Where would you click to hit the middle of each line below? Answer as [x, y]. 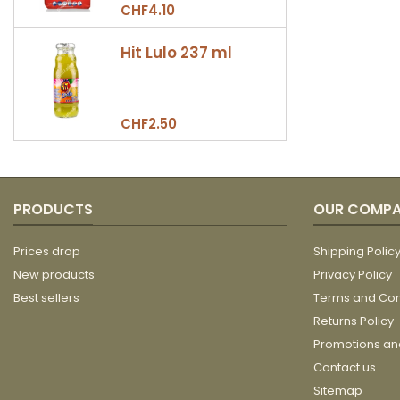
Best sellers [46, 297]
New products [54, 274]
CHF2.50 [148, 123]
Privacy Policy [353, 274]
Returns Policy [354, 321]
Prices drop [47, 251]
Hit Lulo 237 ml [176, 52]
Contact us [345, 367]
